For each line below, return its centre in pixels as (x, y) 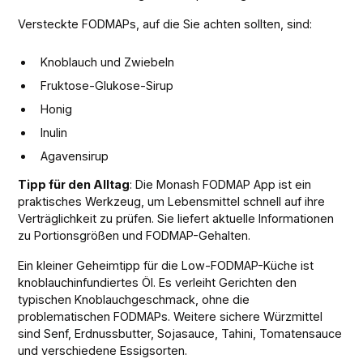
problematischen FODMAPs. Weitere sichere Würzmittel (171, 316)
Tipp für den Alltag (74, 184)
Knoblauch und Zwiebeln (108, 62)
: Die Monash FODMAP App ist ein (221, 184)
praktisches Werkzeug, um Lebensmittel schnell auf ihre (172, 201)
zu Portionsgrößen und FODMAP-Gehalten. (135, 235)
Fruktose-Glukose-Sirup (107, 85)
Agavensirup (75, 156)
